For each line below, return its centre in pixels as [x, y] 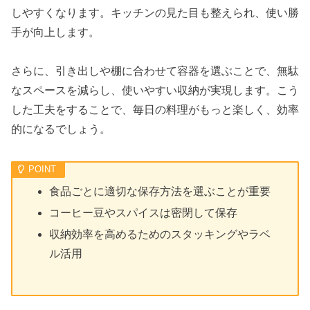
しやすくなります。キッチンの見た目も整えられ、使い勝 [155, 12]
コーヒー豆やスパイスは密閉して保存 [144, 212]
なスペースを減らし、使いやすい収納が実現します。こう [155, 91]
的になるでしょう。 [61, 129]
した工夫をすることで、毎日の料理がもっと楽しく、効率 [155, 110]
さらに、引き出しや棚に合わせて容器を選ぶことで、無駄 [155, 71]
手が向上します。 [55, 32]
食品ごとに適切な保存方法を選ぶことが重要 [160, 191]
